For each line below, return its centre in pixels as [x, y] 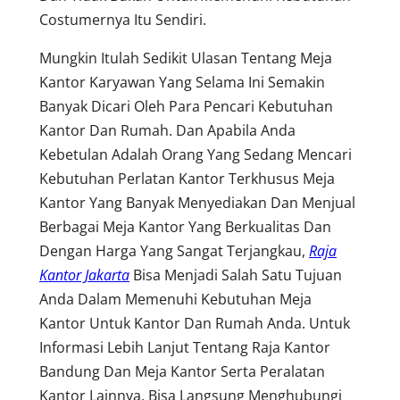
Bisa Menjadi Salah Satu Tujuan [237, 275]
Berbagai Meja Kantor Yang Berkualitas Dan [185, 226]
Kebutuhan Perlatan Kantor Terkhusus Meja [187, 178]
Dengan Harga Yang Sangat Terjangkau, [174, 250]
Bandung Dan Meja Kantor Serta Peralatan [182, 371]
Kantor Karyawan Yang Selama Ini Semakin [182, 82]
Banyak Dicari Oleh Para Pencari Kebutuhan [186, 106]
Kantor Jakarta [84, 275]
